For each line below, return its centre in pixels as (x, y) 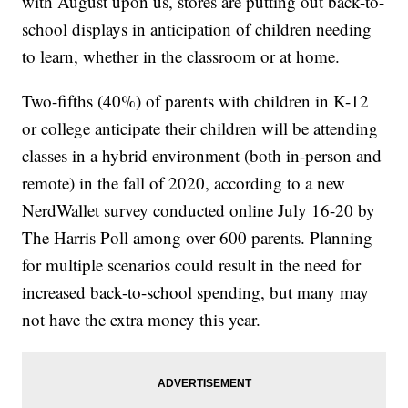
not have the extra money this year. (142, 320)
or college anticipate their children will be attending (200, 128)
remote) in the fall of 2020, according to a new (184, 183)
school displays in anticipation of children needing (197, 29)
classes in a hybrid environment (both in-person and (202, 156)
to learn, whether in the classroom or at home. (181, 56)
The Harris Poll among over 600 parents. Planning (198, 238)
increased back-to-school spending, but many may (196, 292)
